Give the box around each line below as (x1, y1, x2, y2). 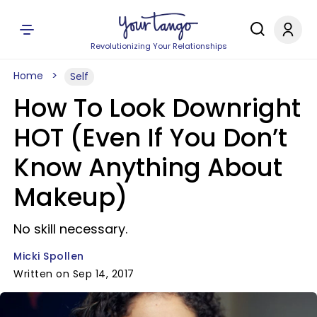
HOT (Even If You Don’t (13, 120, 287, 155)
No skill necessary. (13, 220, 127, 238)
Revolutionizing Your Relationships (90, 40, 227, 52)
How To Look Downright (13, 91, 301, 125)
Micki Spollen (13, 249, 84, 263)
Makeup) (13, 180, 127, 214)
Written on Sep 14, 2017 (13, 267, 134, 281)
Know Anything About (13, 150, 282, 185)
